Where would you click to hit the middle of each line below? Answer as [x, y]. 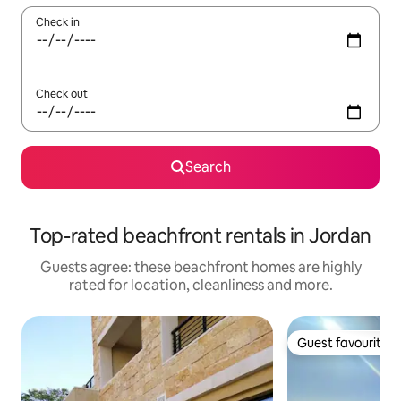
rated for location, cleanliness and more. [200, 286]
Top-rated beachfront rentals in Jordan [200, 236]
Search [208, 167]
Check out [62, 94]
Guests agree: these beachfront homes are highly [200, 268]
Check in [58, 23]
